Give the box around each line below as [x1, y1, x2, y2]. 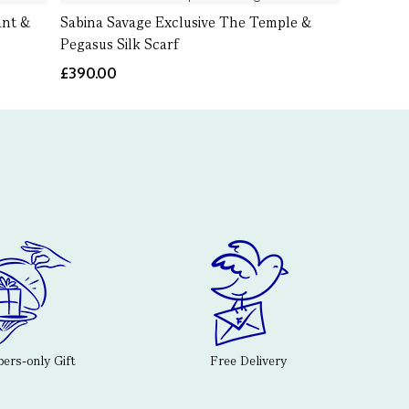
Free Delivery [210, 352, 287, 370]
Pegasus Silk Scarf [59, 35, 180, 54]
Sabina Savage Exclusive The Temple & [59, 13, 311, 32]
